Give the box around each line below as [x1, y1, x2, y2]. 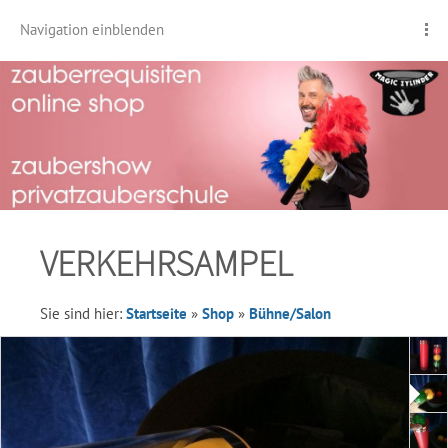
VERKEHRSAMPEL [40, 241, 293, 286]
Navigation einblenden [20, 20, 164, 39]
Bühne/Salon [249, 304, 331, 323]
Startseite [126, 304, 187, 323]
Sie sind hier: [40, 304, 126, 323]
